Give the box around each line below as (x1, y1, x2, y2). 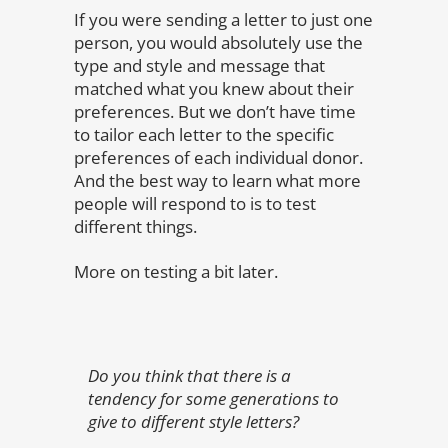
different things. (74, 214, 197, 238)
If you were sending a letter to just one (74, 7, 373, 31)
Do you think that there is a (88, 363, 291, 387)
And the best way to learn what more (74, 168, 361, 192)
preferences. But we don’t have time (74, 99, 356, 123)
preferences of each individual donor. (74, 145, 363, 169)
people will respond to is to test (74, 191, 316, 215)
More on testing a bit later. (74, 259, 278, 283)
